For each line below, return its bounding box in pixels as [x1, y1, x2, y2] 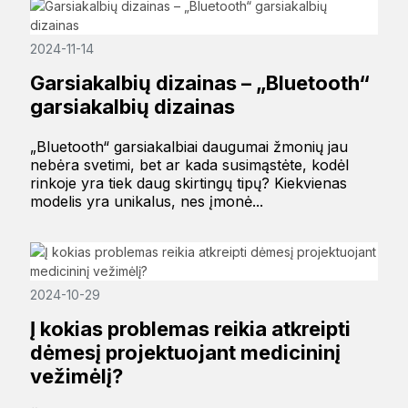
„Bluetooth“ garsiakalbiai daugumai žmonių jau [29, 137, 348, 156]
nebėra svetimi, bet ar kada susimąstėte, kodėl [29, 155, 349, 174]
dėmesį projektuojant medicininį [29, 340, 341, 364]
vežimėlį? [29, 363, 123, 388]
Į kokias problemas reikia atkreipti [29, 316, 351, 341]
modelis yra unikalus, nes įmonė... [29, 191, 263, 210]
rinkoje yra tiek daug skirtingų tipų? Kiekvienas [29, 173, 347, 192]
